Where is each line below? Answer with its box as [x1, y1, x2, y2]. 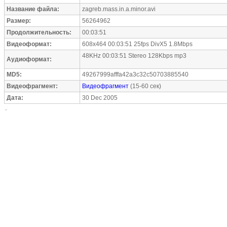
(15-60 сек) [129, 83, 161, 90]
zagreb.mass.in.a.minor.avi [82, 6, 156, 13]
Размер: [7, 17, 31, 24]
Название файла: [7, 6, 59, 13]
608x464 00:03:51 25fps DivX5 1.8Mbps [82, 41, 193, 48]
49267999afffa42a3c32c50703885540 [82, 71, 188, 78]
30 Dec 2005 [82, 94, 118, 101]
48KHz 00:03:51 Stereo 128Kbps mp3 [82, 52, 186, 59]
